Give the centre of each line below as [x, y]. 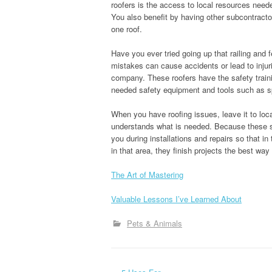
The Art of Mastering [147, 175]
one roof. [127, 29]
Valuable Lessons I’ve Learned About [176, 199]
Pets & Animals [155, 223]
